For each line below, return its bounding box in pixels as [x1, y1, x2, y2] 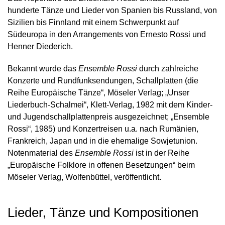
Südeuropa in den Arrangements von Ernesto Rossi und [8, 30, 206, 39]
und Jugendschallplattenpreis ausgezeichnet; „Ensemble [8, 113, 209, 121]
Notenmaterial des [8, 149, 75, 157]
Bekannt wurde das [8, 64, 78, 73]
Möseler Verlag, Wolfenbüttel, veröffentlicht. [8, 173, 161, 181]
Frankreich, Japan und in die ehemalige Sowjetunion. [8, 137, 197, 145]
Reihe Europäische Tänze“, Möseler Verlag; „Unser [8, 88, 189, 97]
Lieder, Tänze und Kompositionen [8, 205, 198, 220]
